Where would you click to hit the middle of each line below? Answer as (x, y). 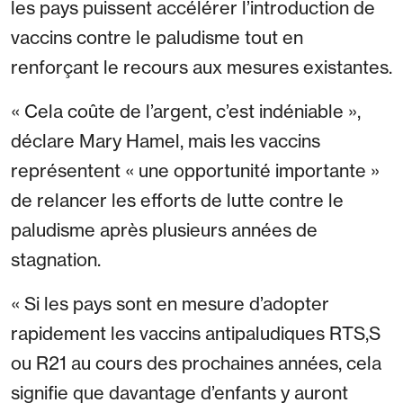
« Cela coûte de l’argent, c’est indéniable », (186, 112)
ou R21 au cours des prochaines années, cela (196, 363)
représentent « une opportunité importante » (195, 171)
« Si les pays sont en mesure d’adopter (170, 304)
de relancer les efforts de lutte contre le (177, 201)
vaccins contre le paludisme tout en (157, 38)
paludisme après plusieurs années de (164, 230)
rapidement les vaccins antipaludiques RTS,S (196, 334)
